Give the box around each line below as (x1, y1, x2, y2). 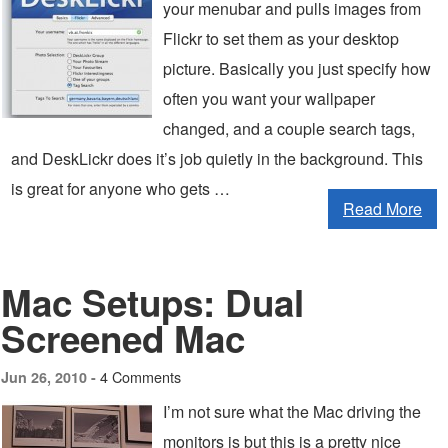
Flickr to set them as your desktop (163, 27, 399, 50)
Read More (343, 197, 422, 220)
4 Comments (100, 366, 181, 387)
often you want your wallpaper (163, 87, 375, 110)
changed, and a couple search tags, (163, 117, 415, 140)
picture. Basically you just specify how (163, 57, 431, 80)
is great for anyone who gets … (11, 177, 230, 200)
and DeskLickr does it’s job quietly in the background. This (11, 147, 423, 170)
